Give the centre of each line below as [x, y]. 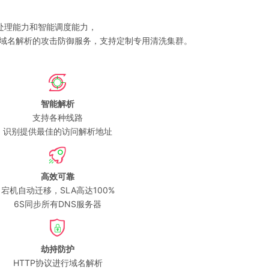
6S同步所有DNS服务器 [58, 204]
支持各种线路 [58, 117]
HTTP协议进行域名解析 [58, 262]
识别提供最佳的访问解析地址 [58, 131]
